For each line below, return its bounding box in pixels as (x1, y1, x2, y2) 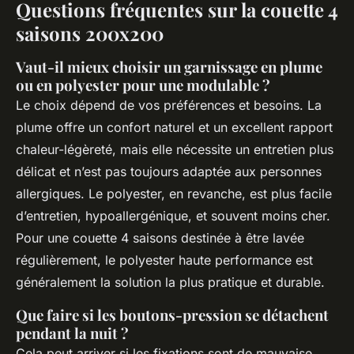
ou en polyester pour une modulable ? (16, 75, 270, 96)
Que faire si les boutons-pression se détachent (16, 305, 329, 326)
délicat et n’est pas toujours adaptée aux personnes (16, 164, 322, 180)
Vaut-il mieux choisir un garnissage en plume (16, 57, 322, 77)
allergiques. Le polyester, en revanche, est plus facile (16, 186, 332, 202)
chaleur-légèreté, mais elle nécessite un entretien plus (16, 141, 333, 158)
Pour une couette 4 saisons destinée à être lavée (16, 230, 304, 247)
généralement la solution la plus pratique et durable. (16, 274, 325, 291)
